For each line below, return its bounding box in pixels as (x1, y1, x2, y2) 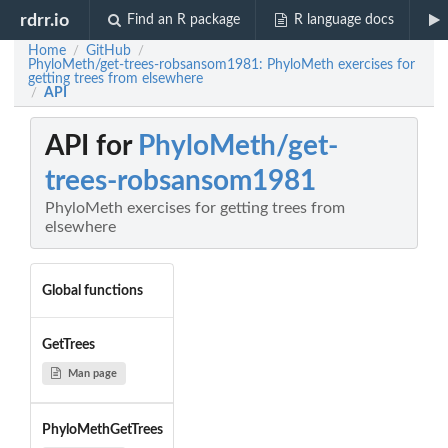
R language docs (293, 13, 394, 27)
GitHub (86, 44, 131, 58)
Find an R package (127, 13, 241, 27)
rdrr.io (20, 11, 70, 29)
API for (45, 132, 138, 161)
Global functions (41, 283, 143, 298)
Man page (67, 367, 117, 379)
